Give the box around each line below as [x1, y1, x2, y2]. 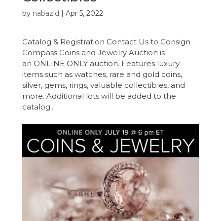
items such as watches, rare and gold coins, [22, 70, 182, 79]
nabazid [32, 9, 59, 18]
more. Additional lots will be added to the [22, 91, 176, 101]
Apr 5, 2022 [65, 9, 103, 18]
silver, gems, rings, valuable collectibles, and [22, 80, 185, 90]
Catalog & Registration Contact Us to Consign [22, 37, 190, 47]
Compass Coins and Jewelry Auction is [22, 48, 165, 58]
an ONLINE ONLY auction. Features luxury [22, 59, 180, 69]
